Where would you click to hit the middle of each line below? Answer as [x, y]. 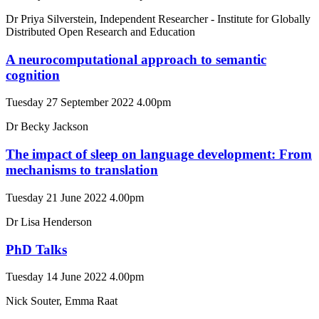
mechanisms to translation [82, 170]
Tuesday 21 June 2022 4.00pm [75, 197]
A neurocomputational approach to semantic [136, 59]
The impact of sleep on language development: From [159, 155]
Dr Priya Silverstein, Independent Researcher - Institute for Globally [158, 19]
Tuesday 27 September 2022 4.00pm [88, 103]
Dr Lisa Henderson [49, 221]
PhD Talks [36, 249]
